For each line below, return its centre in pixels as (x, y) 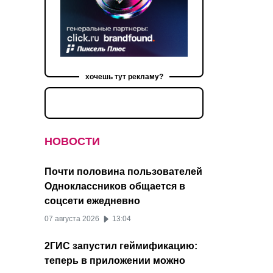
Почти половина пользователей (123, 172)
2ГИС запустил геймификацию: (121, 246)
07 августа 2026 (73, 219)
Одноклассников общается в (115, 186)
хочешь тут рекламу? (124, 77)
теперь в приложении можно (115, 261)
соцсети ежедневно (92, 201)
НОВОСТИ (72, 142)
